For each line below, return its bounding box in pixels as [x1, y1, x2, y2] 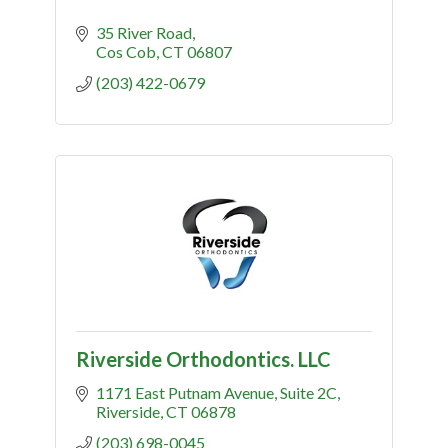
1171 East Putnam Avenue [96, 382, 274, 402]
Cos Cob [96, 41, 156, 61]
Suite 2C [280, 382, 337, 402]
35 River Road [96, 22, 192, 42]
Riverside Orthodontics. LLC [76, 346, 331, 371]
